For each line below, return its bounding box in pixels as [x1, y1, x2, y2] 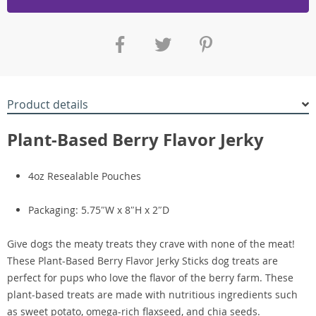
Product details [7, 97, 88, 112]
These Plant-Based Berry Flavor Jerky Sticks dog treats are [7, 254, 278, 267]
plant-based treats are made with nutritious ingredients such [7, 288, 298, 301]
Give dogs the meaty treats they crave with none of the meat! [7, 237, 295, 250]
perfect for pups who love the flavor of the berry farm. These [7, 271, 293, 284]
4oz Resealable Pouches [28, 169, 141, 183]
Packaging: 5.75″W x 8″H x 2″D [28, 203, 169, 217]
